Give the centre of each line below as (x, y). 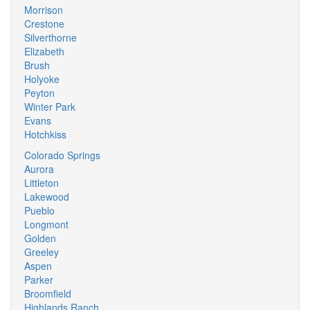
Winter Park (50, 107)
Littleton (42, 183)
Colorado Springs (62, 155)
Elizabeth (44, 51)
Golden (40, 238)
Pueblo (39, 210)
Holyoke (42, 79)
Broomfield (48, 293)
